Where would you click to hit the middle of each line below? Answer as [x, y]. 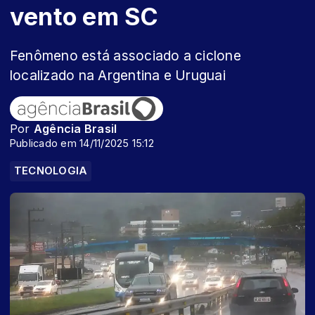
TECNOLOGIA [51, 171]
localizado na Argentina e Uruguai [118, 75]
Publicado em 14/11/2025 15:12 [82, 143]
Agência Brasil [75, 129]
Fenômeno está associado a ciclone [126, 56]
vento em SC [84, 17]
